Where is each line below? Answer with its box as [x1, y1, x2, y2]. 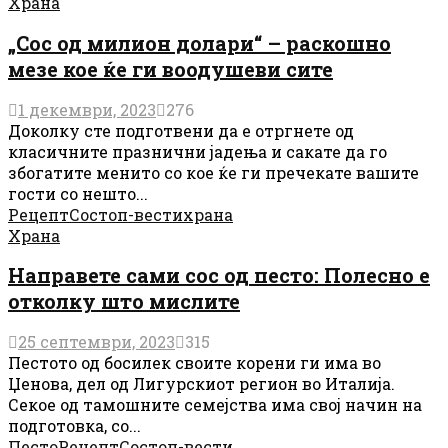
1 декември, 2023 [18, 98, 156, 120]
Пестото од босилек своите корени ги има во [8, 351, 381, 373]
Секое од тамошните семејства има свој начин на [8, 393, 422, 415]
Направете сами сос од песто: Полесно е [8, 262, 430, 289]
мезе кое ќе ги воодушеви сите [8, 55, 333, 82]
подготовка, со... [8, 414, 141, 436]
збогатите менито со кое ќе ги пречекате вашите [8, 161, 419, 183]
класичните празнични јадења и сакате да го [8, 140, 387, 162]
